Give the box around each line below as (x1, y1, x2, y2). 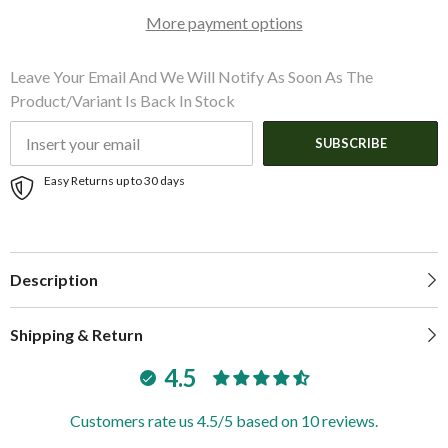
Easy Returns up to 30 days (44, 172, 185, 188)
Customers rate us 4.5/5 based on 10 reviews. (70, 410, 378, 430)
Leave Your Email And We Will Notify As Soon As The (10, 67, 373, 87)
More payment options (145, 13, 303, 33)
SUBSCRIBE (314, 135, 387, 152)
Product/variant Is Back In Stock (10, 91, 235, 111)
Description (10, 269, 98, 289)
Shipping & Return (10, 324, 143, 344)
